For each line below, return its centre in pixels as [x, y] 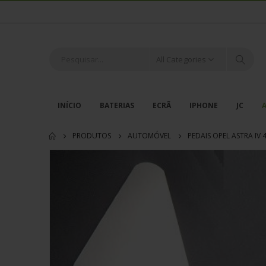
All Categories [181, 59]
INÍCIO [69, 105]
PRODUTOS [92, 135]
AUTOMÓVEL [149, 135]
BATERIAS [117, 105]
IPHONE [204, 105]
